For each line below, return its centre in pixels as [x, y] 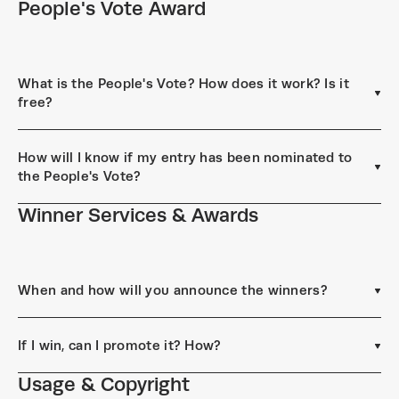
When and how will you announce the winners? [173, 290]
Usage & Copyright [104, 384]
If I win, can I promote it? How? [120, 345]
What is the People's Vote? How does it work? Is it [183, 83]
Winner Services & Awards [138, 215]
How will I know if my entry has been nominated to [185, 157]
